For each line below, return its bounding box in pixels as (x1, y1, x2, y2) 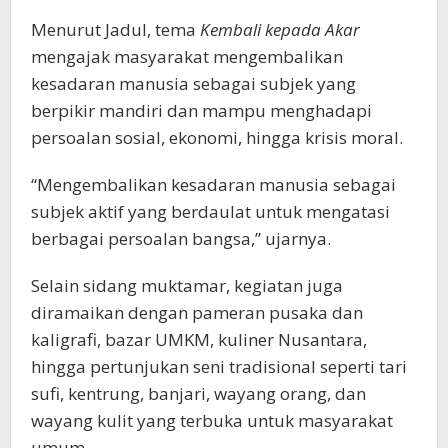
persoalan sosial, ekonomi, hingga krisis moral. (31, 125, 403, 149)
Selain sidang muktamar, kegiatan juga (31, 273, 343, 297)
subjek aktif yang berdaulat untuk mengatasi (31, 199, 390, 223)
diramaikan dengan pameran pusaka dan (31, 300, 363, 324)
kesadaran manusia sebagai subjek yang (31, 71, 356, 95)
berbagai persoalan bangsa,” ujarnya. (31, 226, 331, 250)
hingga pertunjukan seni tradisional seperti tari (31, 354, 407, 378)
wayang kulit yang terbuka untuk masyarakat (31, 408, 393, 432)
